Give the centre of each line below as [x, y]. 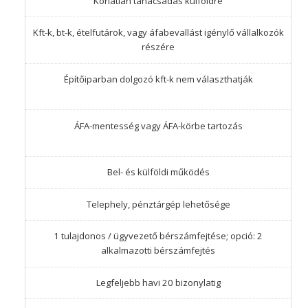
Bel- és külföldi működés [158, 172]
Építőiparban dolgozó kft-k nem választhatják [158, 79]
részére [158, 47]
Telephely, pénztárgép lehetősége [158, 204]
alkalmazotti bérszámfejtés [158, 251]
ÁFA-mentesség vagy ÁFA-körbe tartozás [158, 125]
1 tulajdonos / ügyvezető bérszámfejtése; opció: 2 [158, 236]
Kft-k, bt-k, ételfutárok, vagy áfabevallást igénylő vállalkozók [158, 33]
